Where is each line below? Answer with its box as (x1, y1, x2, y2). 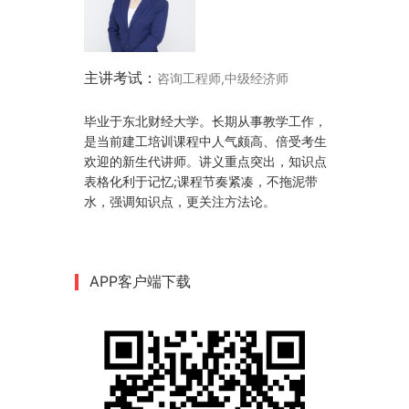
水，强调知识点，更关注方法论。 (84, 194, 276, 209)
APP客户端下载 (89, 272, 191, 290)
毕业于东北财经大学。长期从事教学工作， (84, 113, 327, 129)
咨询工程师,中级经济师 (157, 70, 288, 86)
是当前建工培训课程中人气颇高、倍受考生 (84, 133, 327, 149)
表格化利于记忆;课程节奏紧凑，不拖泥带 (84, 173, 318, 189)
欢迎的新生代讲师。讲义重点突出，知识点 (84, 153, 327, 169)
